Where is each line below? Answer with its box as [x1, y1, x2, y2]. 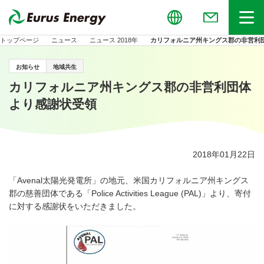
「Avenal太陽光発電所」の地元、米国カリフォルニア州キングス [9, 176, 249, 186]
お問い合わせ [50, 12, 107, 22]
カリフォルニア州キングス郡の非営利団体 [9, 80, 251, 94]
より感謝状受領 [9, 97, 97, 111]
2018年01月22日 [193, 150, 255, 160]
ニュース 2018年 [90, 37, 138, 44]
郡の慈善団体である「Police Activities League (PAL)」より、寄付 [9, 189, 251, 199]
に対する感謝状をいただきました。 [9, 202, 141, 212]
